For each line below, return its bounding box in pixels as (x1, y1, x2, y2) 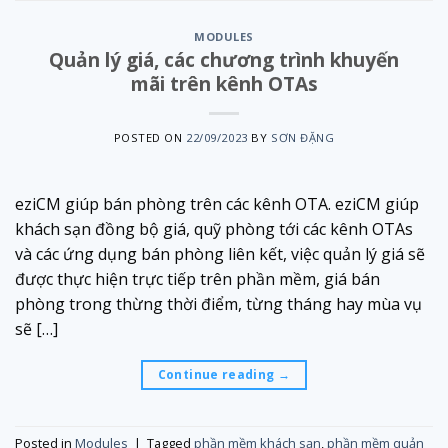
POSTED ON (113, 129, 187, 145)
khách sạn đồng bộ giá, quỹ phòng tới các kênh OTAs (15, 217, 413, 240)
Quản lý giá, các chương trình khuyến (49, 45, 399, 73)
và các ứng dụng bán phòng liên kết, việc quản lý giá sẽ (15, 242, 425, 265)
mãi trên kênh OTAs (130, 69, 318, 97)
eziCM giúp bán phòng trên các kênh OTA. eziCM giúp (15, 192, 419, 215)
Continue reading (157, 365, 278, 383)
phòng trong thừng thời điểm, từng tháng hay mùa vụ (15, 292, 422, 315)
